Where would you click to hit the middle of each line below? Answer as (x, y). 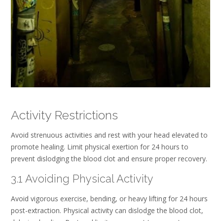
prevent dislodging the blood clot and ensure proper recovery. (109, 159)
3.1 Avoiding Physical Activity (82, 178)
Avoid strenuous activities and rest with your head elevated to (109, 135)
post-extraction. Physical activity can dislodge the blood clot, (107, 211)
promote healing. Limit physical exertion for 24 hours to (100, 147)
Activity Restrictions (64, 115)
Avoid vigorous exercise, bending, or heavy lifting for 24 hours (109, 199)
